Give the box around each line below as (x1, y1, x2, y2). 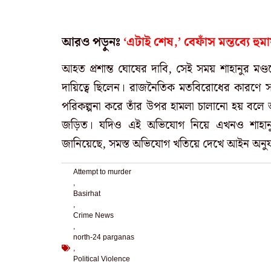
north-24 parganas (73, 232, 134, 241)
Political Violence (73, 254, 130, 263)
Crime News (73, 211, 114, 220)
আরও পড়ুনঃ (62, 32, 120, 52)
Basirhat (73, 189, 100, 198)
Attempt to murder (73, 167, 131, 176)
